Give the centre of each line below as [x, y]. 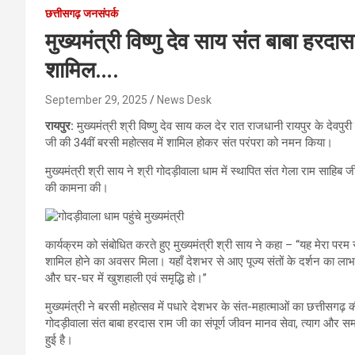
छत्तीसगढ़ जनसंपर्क [82, 14]
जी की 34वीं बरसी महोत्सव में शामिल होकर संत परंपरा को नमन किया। [189, 143]
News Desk [184, 100]
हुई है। [59, 340]
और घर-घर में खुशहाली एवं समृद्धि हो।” [126, 279]
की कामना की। [77, 188]
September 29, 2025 [96, 100]
